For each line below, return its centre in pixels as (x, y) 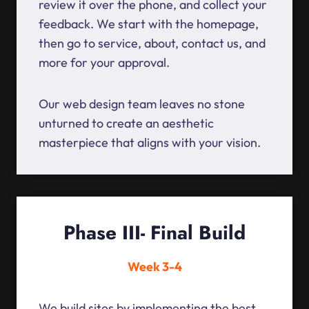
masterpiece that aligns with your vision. (150, 143)
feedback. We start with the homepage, (149, 24)
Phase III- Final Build (154, 233)
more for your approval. (104, 63)
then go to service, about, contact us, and (152, 43)
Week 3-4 (154, 267)
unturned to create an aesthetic (126, 123)
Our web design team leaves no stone (142, 104)
